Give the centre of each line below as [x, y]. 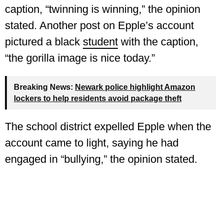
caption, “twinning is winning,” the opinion [103, 9]
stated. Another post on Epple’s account [99, 25]
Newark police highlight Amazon [135, 87]
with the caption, [158, 42]
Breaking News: [43, 87]
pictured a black [44, 42]
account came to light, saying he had [92, 143]
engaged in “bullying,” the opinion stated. [101, 159]
